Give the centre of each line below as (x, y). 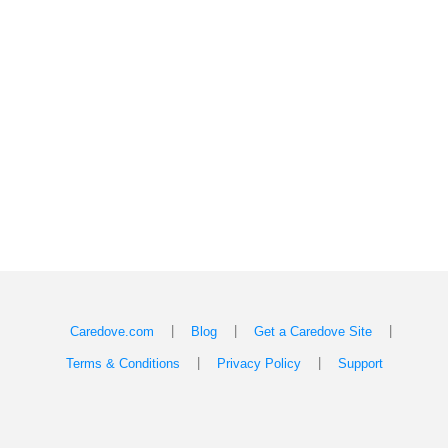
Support (360, 363)
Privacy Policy (258, 363)
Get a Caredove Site (312, 331)
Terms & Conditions (122, 363)
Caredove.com (111, 331)
